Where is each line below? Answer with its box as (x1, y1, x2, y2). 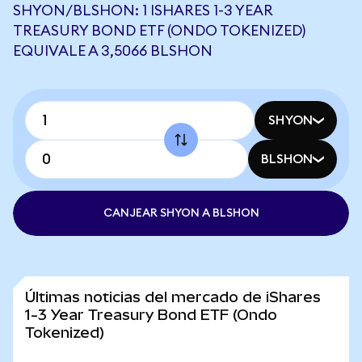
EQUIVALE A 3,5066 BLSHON (13, 44, 213, 58)
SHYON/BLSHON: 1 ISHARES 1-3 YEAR (13, 3, 273, 18)
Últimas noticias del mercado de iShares (25, 288, 321, 305)
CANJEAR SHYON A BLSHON (103, 208, 259, 219)
